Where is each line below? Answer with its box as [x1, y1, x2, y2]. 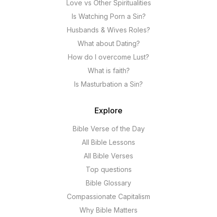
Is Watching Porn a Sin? [71, 12, 146, 20]
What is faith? [87, 66, 130, 75]
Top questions [85, 165, 132, 173]
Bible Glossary [86, 179, 131, 187]
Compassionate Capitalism [67, 192, 150, 201]
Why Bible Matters [79, 206, 138, 214]
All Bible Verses [84, 152, 133, 160]
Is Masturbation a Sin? [74, 80, 143, 88]
